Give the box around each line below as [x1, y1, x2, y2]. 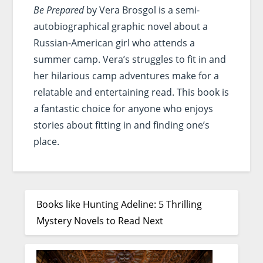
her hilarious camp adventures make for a [33, 69, 219, 82]
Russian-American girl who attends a [33, 36, 195, 49]
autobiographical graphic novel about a [33, 19, 208, 33]
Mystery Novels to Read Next [36, 214, 164, 227]
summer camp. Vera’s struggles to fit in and [33, 52, 226, 66]
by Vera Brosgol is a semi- [83, 3, 200, 16]
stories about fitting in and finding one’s [33, 118, 210, 131]
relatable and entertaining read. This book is [33, 85, 229, 99]
